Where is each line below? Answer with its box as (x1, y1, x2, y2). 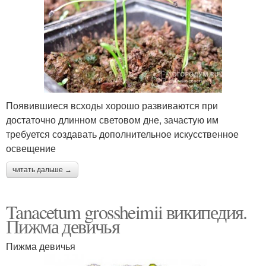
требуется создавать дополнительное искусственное (6, 126, 239, 141)
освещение (6, 141, 56, 155)
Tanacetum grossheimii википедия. (6, 198, 247, 224)
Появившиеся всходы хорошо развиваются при (6, 98, 218, 112)
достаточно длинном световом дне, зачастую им (6, 112, 218, 126)
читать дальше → (12, 165, 72, 174)
